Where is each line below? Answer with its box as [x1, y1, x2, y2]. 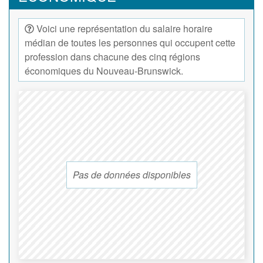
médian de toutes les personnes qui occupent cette [25, 36, 235, 50]
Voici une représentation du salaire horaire [36, 22, 213, 36]
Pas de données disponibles [72, 168, 191, 182]
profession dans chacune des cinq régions [25, 50, 200, 64]
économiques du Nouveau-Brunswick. [25, 64, 183, 78]
